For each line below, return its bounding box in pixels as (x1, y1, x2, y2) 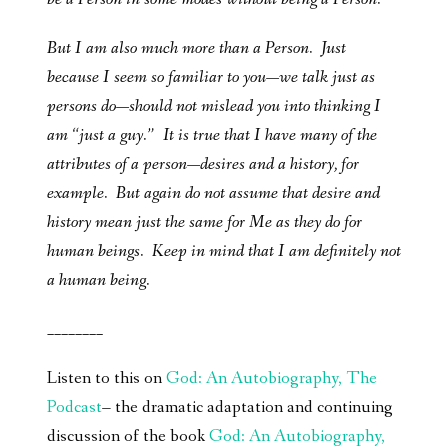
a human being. (47, 268, 150, 292)
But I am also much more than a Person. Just (47, 36, 346, 60)
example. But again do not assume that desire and (47, 181, 380, 205)
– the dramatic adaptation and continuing (102, 395, 393, 419)
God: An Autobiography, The (166, 366, 377, 390)
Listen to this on (47, 366, 166, 390)
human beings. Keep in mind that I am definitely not (47, 239, 401, 263)
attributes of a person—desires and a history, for (47, 152, 359, 176)
